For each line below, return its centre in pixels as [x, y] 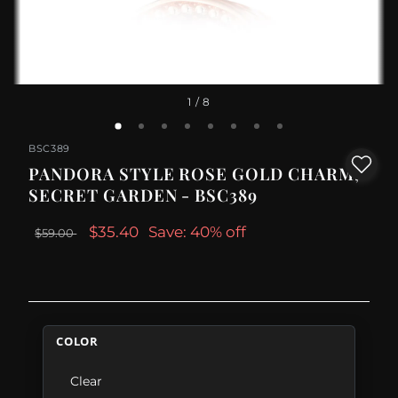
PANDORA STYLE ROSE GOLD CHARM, [194, 174]
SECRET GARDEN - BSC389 [143, 195]
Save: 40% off [198, 232]
